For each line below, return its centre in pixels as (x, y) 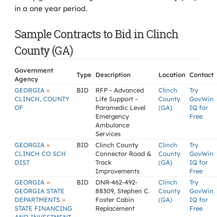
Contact (201, 75)
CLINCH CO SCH (40, 154)
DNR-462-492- (116, 182)
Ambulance (112, 125)
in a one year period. (51, 8)
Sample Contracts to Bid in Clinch (96, 34)
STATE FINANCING (43, 208)
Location (172, 75)
